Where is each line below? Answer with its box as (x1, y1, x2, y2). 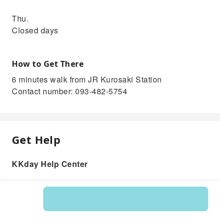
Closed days (12, 25, 58, 36)
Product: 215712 (82, 205, 137, 215)
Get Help (12, 132, 61, 147)
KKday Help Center (12, 158, 88, 169)
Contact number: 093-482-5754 (12, 85, 127, 97)
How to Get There (12, 58, 83, 69)
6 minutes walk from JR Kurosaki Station (12, 74, 162, 85)
